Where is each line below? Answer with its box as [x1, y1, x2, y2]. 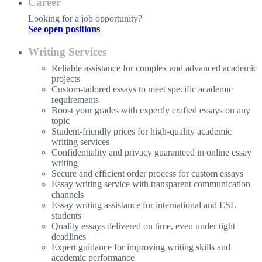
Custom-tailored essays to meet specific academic [51, 84, 233, 94]
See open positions [28, 23, 100, 34]
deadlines [51, 231, 86, 242]
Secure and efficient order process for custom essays [51, 168, 243, 178]
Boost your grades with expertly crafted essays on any [51, 105, 250, 115]
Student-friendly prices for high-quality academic [51, 126, 232, 136]
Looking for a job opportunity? [28, 13, 142, 23]
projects [51, 73, 80, 84]
